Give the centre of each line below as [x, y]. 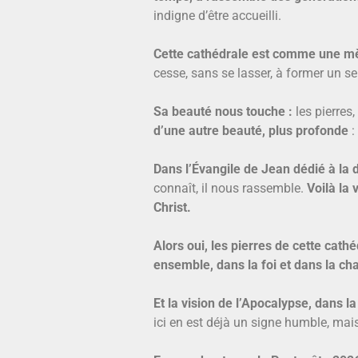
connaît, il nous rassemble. [230, 188]
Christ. [172, 207]
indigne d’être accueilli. [217, 15]
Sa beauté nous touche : [223, 111]
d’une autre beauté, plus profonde [253, 130]
